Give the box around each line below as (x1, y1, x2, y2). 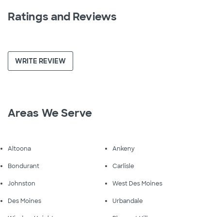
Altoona (8, 145, 31, 153)
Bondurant (8, 162, 39, 170)
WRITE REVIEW (15, 57, 66, 65)
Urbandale (112, 197, 143, 205)
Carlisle (112, 162, 134, 170)
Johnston (8, 180, 35, 187)
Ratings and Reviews (8, 10, 117, 24)
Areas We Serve (8, 106, 93, 120)
